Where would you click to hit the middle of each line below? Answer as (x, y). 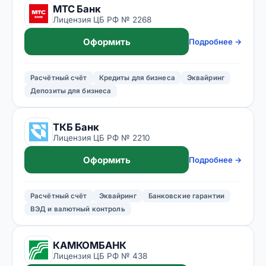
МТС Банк (77, 9)
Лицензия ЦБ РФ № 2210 (102, 137)
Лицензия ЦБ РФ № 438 (100, 256)
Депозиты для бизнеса (71, 91)
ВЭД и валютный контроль (78, 209)
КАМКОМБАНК (90, 245)
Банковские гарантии (186, 196)
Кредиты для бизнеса (137, 78)
